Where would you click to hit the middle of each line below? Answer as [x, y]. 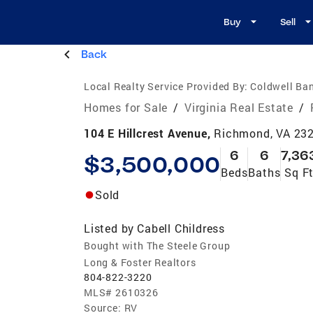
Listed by [109, 228]
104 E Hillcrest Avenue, [149, 133]
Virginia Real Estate [239, 107]
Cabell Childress [181, 228]
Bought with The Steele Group [157, 245]
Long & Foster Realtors [140, 262]
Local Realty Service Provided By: [166, 86]
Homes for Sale [126, 107]
